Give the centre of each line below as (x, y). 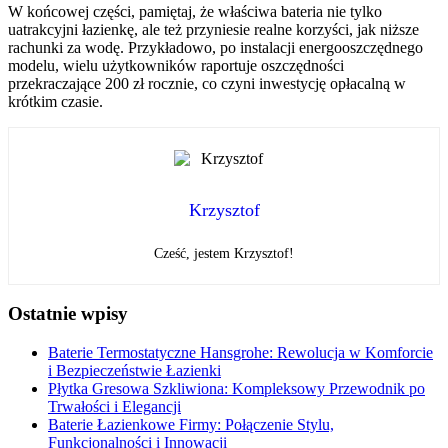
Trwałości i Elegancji (114, 407)
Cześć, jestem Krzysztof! (224, 253)
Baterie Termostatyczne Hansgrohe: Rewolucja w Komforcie (240, 353)
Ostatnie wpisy (68, 314)
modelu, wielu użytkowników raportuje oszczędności (176, 66)
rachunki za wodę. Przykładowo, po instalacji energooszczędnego (215, 48)
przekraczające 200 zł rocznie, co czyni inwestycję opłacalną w (207, 84)
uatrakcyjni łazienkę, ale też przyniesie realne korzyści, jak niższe (213, 30)
